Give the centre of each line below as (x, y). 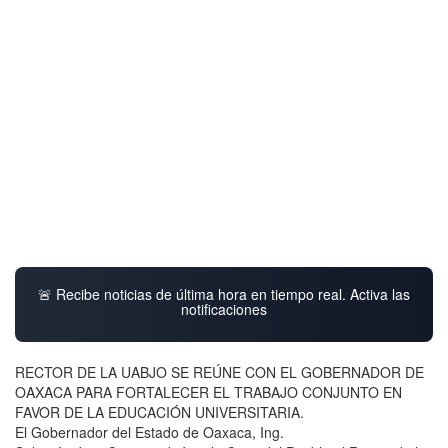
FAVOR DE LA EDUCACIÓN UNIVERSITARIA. (159, 411)
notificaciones (224, 308)
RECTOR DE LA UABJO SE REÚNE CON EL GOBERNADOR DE (219, 371)
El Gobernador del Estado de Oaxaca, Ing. (149, 431)
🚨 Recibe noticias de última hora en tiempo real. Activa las (224, 293)
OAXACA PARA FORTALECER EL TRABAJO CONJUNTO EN (208, 391)
